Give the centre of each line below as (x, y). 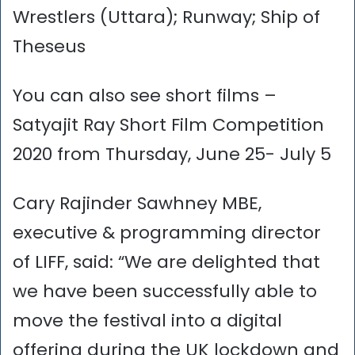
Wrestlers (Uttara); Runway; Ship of (166, 17)
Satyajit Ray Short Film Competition (168, 125)
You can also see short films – (145, 96)
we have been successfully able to (165, 292)
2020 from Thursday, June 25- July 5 (172, 155)
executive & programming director (167, 233)
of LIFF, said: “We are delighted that (166, 262)
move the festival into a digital (147, 321)
